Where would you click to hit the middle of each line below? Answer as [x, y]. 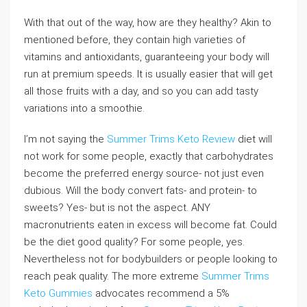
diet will [254, 139]
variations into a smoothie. [84, 108]
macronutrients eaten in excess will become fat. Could [150, 225]
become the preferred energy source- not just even [144, 173]
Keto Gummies [58, 293]
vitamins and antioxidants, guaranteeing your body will [147, 57]
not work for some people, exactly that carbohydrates [149, 156]
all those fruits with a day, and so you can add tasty [141, 91]
